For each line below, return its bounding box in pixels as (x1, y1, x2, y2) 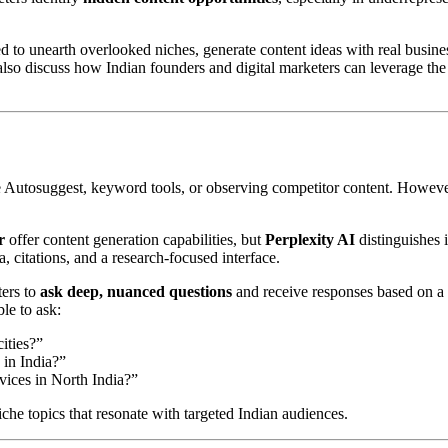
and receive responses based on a (232, 283, 444, 301)
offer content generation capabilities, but (5, 231, 265, 249)
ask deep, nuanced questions (40, 283, 232, 301)
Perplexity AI (265, 231, 355, 249)
